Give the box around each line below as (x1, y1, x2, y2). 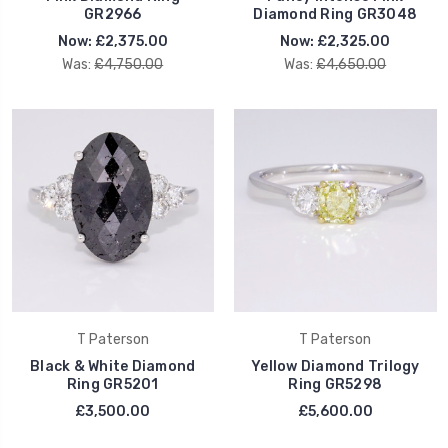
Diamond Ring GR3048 (253, 6, 418, 24)
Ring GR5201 (66, 375, 159, 393)
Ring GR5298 (288, 375, 383, 393)
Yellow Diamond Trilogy (251, 357, 420, 375)
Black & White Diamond (30, 357, 196, 375)
